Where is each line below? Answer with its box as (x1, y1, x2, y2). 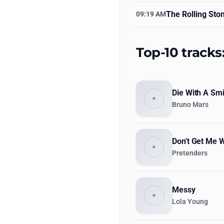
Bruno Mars (172, 100, 208, 109)
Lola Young (172, 197, 208, 206)
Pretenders (172, 149, 207, 157)
